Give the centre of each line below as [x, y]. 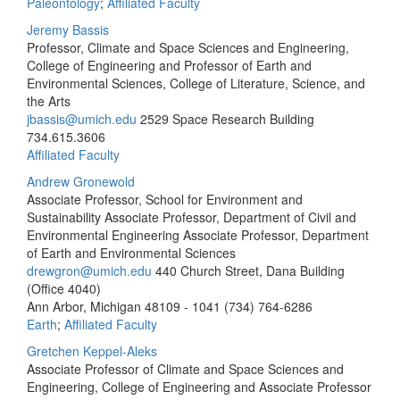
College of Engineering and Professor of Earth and [169, 65]
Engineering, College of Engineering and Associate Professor [199, 387]
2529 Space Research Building [227, 119]
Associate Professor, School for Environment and [165, 199]
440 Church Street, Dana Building [250, 271]
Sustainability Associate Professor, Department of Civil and [192, 217]
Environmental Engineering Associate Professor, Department [198, 235]
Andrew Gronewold [81, 181]
